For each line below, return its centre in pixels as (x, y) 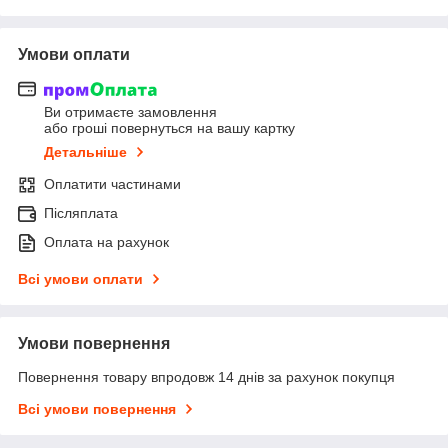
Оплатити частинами (112, 184)
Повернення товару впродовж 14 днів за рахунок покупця (206, 377)
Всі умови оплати (80, 279)
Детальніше (85, 152)
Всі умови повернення (97, 409)
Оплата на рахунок (106, 242)
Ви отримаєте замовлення (130, 112)
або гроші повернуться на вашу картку (169, 128)
